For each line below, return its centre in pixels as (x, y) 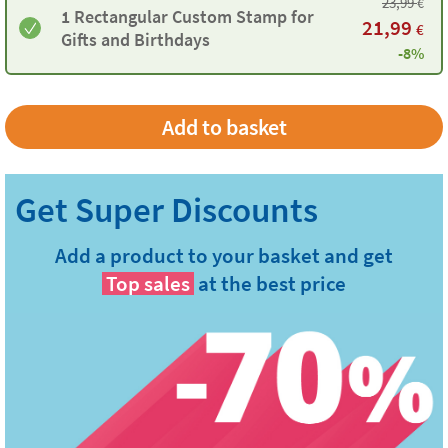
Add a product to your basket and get (224, 255)
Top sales (148, 283)
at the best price (272, 283)
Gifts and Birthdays (135, 39)
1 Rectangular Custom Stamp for (187, 16)
